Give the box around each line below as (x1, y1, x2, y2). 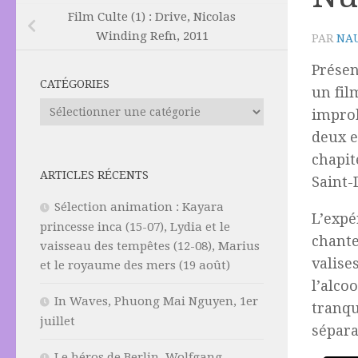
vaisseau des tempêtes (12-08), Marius (40, 239, 260, 254)
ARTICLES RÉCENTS (40, 169, 149, 182)
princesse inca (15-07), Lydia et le (40, 220, 230, 235)
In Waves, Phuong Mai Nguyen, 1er (54, 294, 258, 309)
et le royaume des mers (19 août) (40, 258, 230, 273)
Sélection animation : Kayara (54, 200, 224, 215)
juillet (40, 314, 75, 329)
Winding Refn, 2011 (95, 29, 209, 44)
